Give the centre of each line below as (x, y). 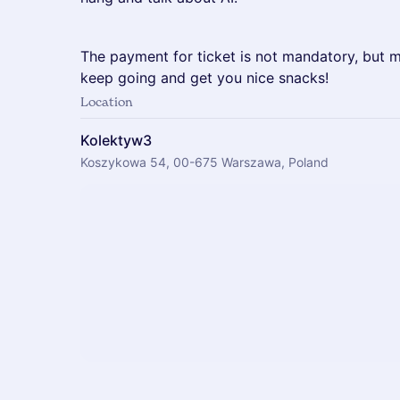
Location (107, 101)
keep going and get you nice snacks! (204, 78)
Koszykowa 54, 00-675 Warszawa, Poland (204, 162)
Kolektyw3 (116, 140)
